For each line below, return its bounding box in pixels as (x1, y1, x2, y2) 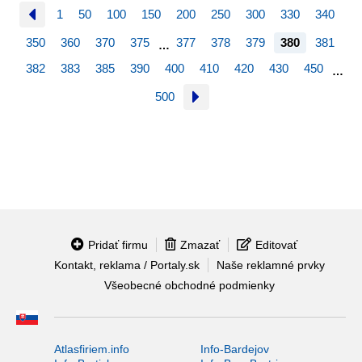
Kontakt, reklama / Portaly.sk (53, 258, 200, 271)
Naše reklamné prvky (216, 258, 325, 271)
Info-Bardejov (200, 342, 269, 356)
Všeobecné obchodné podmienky (103, 279, 275, 293)
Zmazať (180, 238, 220, 251)
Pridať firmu (88, 238, 148, 251)
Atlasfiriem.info (54, 342, 129, 356)
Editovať (255, 238, 297, 251)
